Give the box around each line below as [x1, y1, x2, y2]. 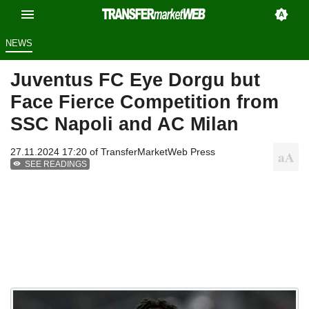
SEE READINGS [25, 159, 88, 170]
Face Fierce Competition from [10, 91, 279, 113]
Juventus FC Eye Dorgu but [10, 69, 260, 91]
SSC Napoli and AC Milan [10, 113, 239, 135]
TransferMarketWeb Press [101, 146, 215, 158]
